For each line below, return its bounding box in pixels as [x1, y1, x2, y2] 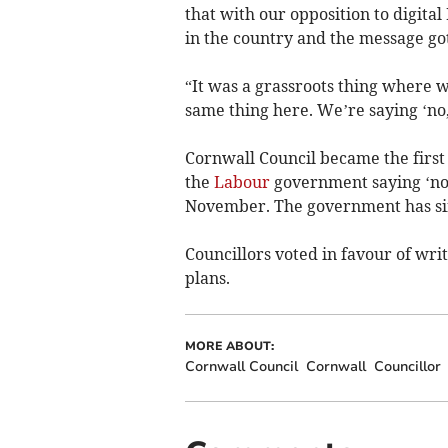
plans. [184, 267, 230, 288]
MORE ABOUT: [184, 337, 274, 354]
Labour [213, 171, 270, 192]
